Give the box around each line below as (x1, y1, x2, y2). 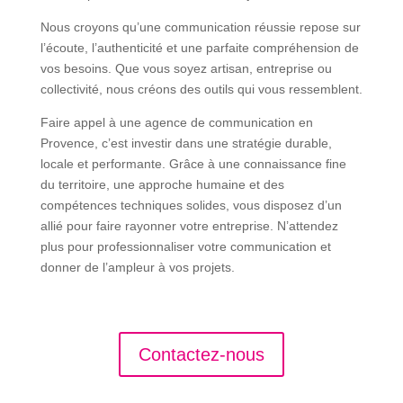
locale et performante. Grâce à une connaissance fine (40, 156, 346, 171)
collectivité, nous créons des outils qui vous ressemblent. (40, 81, 363, 96)
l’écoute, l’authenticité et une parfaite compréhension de (40, 40, 359, 55)
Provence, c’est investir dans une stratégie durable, (40, 135, 332, 150)
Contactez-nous (138, 344, 264, 364)
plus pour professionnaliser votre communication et (40, 238, 331, 254)
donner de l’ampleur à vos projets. (40, 259, 235, 274)
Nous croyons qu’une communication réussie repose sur (40, 19, 361, 34)
